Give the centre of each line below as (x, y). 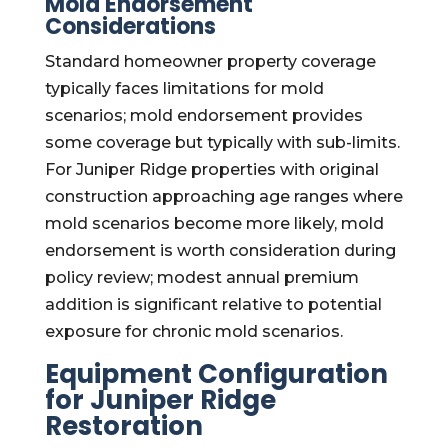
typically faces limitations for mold (184, 88)
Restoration (123, 426)
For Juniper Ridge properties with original (211, 169)
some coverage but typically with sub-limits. (222, 142)
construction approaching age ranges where (223, 196)
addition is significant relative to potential (213, 304)
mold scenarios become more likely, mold (214, 223)
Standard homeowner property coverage (210, 61)
